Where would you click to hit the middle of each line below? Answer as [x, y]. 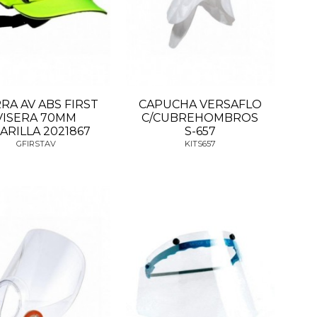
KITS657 [200, 144]
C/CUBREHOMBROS [200, 117]
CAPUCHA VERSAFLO [200, 104]
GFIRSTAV [36, 144]
